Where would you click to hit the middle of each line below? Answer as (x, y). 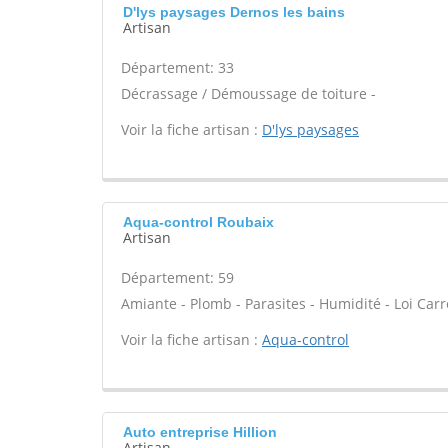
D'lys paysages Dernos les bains (234, 12)
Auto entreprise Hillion (200, 432)
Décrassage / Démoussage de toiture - (248, 93)
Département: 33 (177, 67)
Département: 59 (177, 277)
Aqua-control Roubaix (198, 222)
